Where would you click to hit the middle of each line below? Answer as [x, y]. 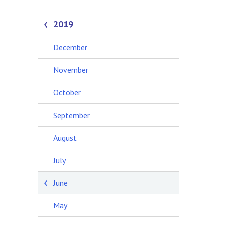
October [67, 92]
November [71, 70]
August [65, 138]
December [70, 47]
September [72, 115]
